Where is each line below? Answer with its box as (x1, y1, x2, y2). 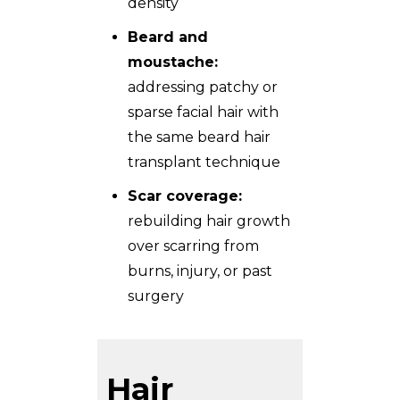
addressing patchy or (128, 79, 278, 96)
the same (128, 129, 197, 146)
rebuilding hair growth (128, 212, 290, 230)
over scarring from (128, 237, 259, 255)
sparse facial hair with (128, 104, 279, 121)
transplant (128, 154, 202, 171)
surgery (128, 287, 184, 305)
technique (202, 154, 280, 171)
